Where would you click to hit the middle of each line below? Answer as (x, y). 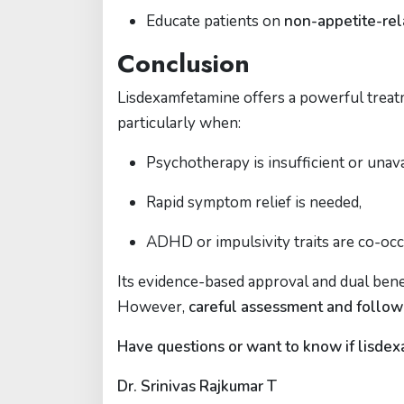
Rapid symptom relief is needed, (254, 202)
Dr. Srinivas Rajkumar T (197, 386)
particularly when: (179, 123)
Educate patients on (215, 21)
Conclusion (184, 64)
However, (153, 307)
